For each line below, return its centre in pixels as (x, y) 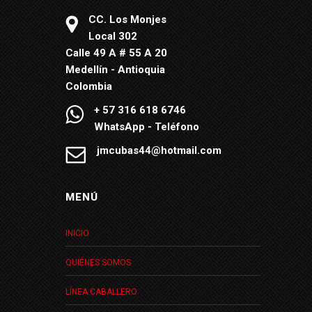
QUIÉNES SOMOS (98, 263)
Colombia (89, 87)
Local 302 (113, 37)
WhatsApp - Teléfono (147, 127)
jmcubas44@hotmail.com (159, 151)
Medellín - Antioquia (115, 70)
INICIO (77, 234)
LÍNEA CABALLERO (101, 292)
